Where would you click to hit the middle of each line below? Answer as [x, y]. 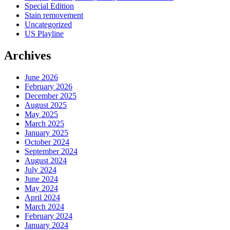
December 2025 [51, 95]
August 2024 [46, 160]
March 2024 [44, 206]
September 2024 [51, 151]
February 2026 [49, 86]
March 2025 [44, 123]
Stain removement [54, 15]
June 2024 [41, 179]
